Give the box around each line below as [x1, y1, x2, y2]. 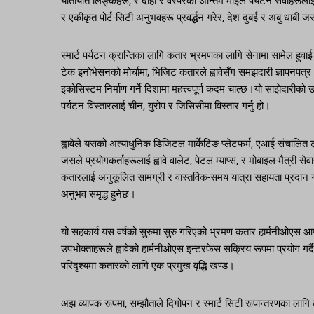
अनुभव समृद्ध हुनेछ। [61, 187, 136, 200]
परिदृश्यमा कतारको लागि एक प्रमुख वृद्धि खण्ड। [61, 259, 235, 272]
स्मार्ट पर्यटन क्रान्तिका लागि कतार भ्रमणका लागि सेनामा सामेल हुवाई [61, 48, 313, 62]
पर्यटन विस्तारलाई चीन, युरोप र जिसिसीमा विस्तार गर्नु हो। [61, 99, 271, 112]
